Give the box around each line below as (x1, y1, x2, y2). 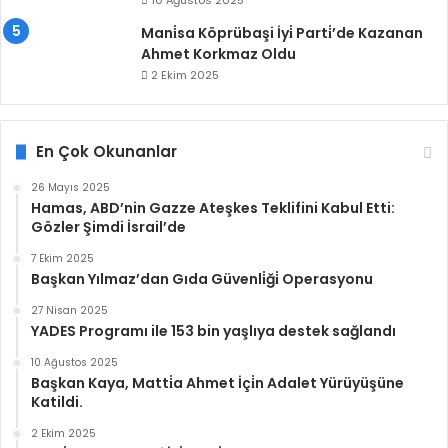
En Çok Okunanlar (36, 141, 177, 162)
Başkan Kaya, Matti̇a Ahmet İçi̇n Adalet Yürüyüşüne (31, 373, 404, 393)
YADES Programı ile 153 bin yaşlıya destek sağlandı (31, 321, 396, 341)
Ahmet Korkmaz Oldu (141, 44, 296, 64)
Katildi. (31, 392, 83, 412)
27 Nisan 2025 (31, 303, 108, 318)
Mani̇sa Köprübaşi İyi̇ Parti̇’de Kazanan (141, 23, 423, 43)
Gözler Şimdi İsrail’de (31, 217, 186, 237)
